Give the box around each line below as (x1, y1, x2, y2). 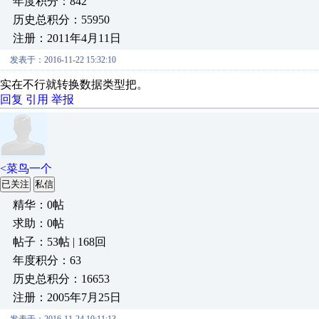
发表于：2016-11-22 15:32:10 (10, 55, 116, 65)
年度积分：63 (13, 254, 81, 266)
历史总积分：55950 (13, 14, 110, 26)
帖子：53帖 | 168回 (13, 236, 106, 248)
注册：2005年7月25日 (13, 291, 121, 303)
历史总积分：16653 (13, 273, 110, 285)
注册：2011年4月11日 (13, 32, 121, 44)
